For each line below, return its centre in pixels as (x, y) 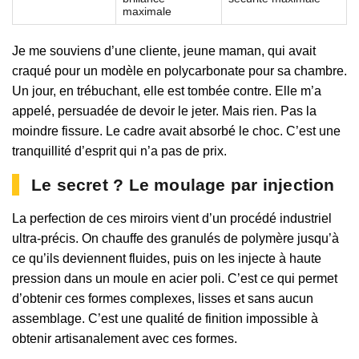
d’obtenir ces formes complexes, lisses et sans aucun (163, 299)
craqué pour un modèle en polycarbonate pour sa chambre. (179, 71)
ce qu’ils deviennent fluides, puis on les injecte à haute (167, 259)
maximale (147, 12)
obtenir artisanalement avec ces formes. (125, 339)
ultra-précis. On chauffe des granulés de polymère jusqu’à (175, 239)
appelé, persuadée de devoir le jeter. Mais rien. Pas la (164, 111)
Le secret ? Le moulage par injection (183, 185)
